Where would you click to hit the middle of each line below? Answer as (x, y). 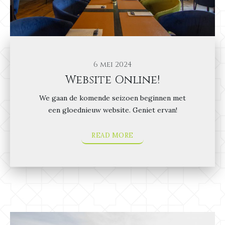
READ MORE (113, 136)
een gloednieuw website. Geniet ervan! (113, 110)
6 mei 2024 (113, 65)
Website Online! (113, 80)
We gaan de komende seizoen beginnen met (113, 98)
